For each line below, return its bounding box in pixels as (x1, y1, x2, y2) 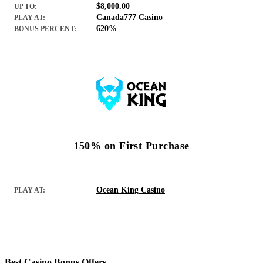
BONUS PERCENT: (14, 24, 76, 33)
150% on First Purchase (73, 139, 190, 151)
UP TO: (14, 2, 37, 11)
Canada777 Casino (96, 12, 163, 22)
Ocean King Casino (96, 185, 165, 194)
